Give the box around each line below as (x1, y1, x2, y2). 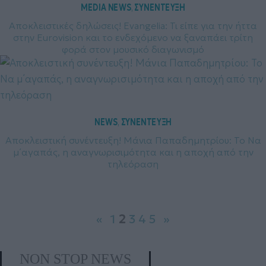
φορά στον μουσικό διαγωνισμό (62, 43, 204, 56)
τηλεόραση (107, 158, 159, 170)
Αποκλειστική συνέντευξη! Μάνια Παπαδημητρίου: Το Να (5, 134, 261, 147)
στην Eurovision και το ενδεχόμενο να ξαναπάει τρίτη (13, 31, 253, 44)
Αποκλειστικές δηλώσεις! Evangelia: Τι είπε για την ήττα (9, 20, 257, 32)
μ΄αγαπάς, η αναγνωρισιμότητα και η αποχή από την (12, 146, 254, 159)
